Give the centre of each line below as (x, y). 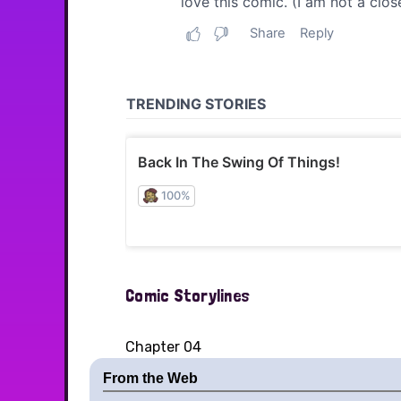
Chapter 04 (163, 346)
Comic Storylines (188, 295)
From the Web (150, 378)
